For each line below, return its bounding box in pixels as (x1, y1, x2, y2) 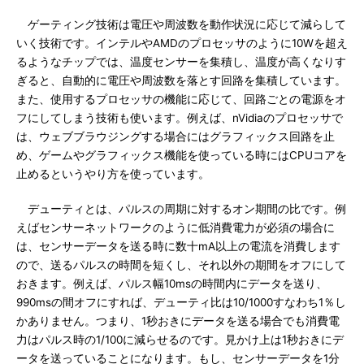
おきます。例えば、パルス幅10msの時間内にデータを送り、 (16, 277, 327, 290)
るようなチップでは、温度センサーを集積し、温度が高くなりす (16, 55, 346, 68)
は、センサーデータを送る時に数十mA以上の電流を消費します (16, 240, 340, 253)
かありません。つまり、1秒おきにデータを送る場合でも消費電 (16, 314, 340, 327)
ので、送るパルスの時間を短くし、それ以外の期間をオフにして (16, 258, 346, 271)
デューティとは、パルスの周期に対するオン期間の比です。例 (16, 202, 346, 215)
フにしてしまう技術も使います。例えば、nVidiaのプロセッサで (16, 111, 343, 124)
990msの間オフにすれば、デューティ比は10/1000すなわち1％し (16, 296, 346, 309)
